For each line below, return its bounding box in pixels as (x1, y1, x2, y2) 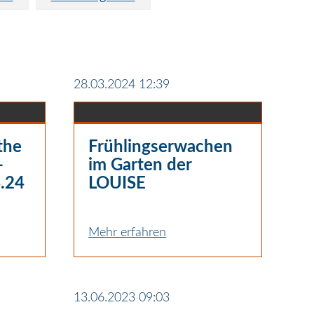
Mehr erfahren (88, 226, 167, 239)
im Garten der (88, 156, 192, 174)
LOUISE (88, 175, 146, 192)
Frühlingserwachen (88, 138, 233, 156)
